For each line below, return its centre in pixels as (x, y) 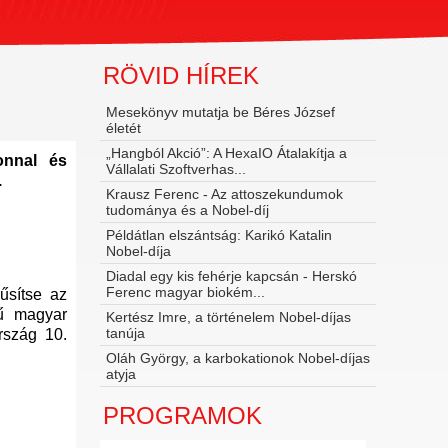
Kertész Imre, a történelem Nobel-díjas (228, 317)
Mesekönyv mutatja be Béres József (220, 112)
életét (123, 128)
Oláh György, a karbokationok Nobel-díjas (237, 358)
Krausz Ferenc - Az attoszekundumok (224, 194)
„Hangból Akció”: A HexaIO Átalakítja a (226, 153)
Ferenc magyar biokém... (185, 292)
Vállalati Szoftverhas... (175, 169)
